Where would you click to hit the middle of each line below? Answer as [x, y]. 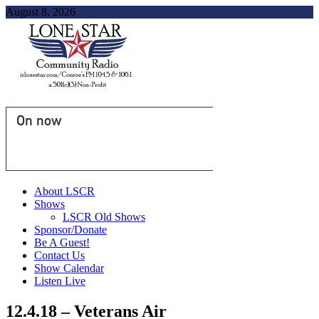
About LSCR [64, 191]
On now [39, 120]
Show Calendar [69, 268]
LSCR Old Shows [104, 217]
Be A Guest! [62, 242]
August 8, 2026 [41, 12]
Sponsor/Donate [70, 230]
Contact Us [59, 255]
